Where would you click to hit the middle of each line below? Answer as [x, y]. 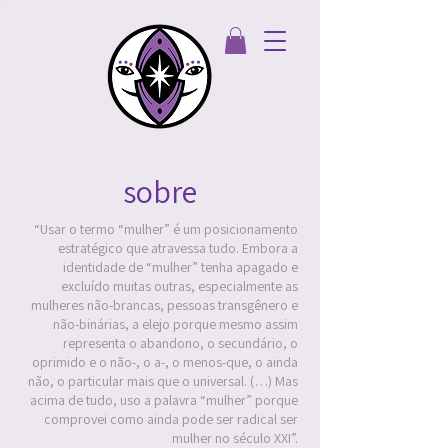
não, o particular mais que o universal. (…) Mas [163, 381]
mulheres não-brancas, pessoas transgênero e [164, 305]
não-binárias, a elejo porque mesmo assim [175, 324]
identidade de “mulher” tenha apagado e [180, 267]
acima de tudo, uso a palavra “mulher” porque [164, 400]
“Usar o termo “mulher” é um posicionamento [166, 229]
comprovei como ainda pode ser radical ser [171, 419]
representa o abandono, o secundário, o [180, 343]
